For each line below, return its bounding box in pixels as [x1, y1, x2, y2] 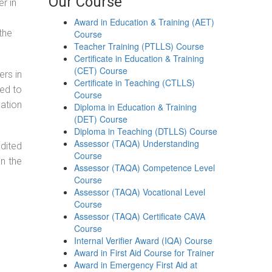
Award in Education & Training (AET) [74, 16, 215, 28]
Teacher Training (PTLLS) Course [74, 40, 205, 52]
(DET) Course [74, 113, 128, 125]
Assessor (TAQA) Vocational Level [74, 186, 206, 198]
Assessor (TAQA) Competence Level [74, 161, 216, 174]
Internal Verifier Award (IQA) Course [74, 234, 213, 246]
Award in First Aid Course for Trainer [74, 246, 215, 259]
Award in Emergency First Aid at [74, 259, 198, 271]
